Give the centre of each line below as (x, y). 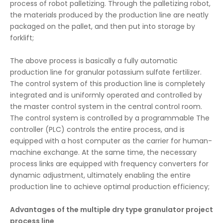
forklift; (22, 38)
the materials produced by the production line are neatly (109, 15)
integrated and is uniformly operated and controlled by (106, 95)
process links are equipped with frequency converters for (109, 164)
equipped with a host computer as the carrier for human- (111, 141)
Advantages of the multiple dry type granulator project (111, 210)
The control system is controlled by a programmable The (110, 118)
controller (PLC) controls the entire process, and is (97, 129)
